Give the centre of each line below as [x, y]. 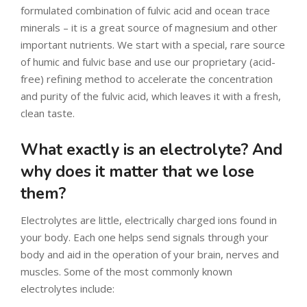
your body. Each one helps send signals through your [145, 237]
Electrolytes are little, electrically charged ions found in [149, 220]
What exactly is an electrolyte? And [151, 150]
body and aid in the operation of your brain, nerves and [150, 255]
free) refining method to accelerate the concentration [147, 79]
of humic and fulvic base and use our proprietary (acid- [148, 62]
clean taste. [48, 113]
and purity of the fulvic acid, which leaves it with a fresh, [151, 96]
